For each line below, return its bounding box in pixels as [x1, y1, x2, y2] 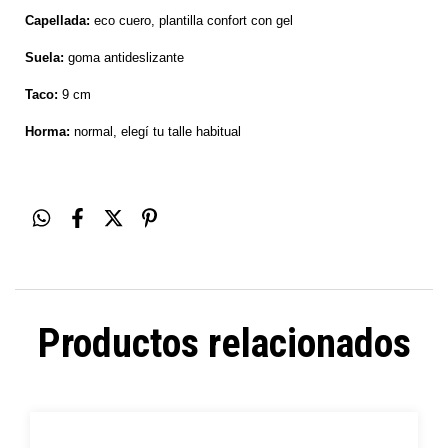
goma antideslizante [68, 49, 184, 65]
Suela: [25, 49, 68, 65]
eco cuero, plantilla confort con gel [90, 12, 293, 28]
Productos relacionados [37, 319, 411, 367]
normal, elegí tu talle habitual [70, 123, 241, 139]
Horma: [25, 123, 70, 139]
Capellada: [25, 12, 90, 28]
